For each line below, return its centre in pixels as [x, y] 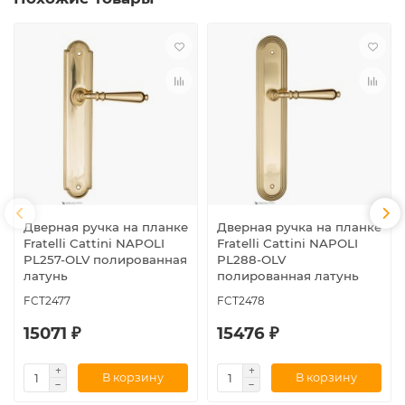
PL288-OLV [251, 259]
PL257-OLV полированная [105, 259]
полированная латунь [288, 275]
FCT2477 [47, 300]
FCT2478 [241, 300]
